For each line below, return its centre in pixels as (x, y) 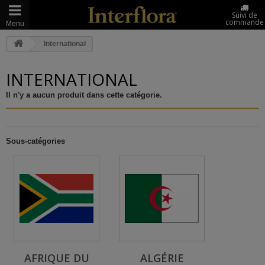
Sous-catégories (35, 141)
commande (244, 22)
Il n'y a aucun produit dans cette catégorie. (84, 95)
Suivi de (244, 15)
